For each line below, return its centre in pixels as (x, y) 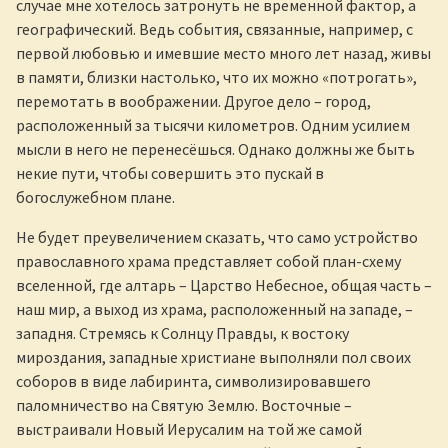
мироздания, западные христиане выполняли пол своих (213, 356)
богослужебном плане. (95, 196)
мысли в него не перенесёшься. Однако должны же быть (215, 148)
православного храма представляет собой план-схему (208, 260)
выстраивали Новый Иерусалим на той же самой (189, 428)
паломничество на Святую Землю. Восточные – (184, 404)
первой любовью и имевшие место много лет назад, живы (223, 52)
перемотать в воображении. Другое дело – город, (193, 100)
